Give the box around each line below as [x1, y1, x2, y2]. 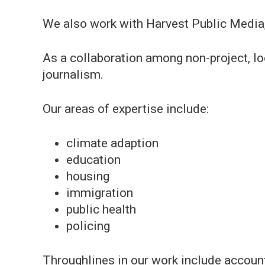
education [66, 153, 121, 167]
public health [66, 202, 136, 216]
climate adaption [66, 136, 159, 150]
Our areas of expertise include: [43, 102, 209, 116]
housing [66, 169, 109, 183]
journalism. [43, 67, 104, 82]
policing [66, 219, 110, 233]
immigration [66, 186, 133, 200]
